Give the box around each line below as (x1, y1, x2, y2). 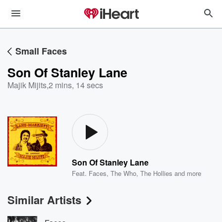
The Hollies (140, 168, 173, 178)
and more (172, 168, 202, 178)
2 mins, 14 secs (49, 79, 103, 91)
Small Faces (15, 45, 67, 57)
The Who (111, 168, 137, 178)
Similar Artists (7, 192, 81, 208)
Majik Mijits (7, 79, 47, 91)
